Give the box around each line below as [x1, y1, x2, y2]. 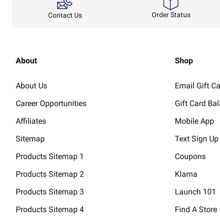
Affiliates [16, 116, 46, 126]
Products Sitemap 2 [16, 169, 84, 179]
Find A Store [175, 204, 217, 214]
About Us [16, 81, 47, 90]
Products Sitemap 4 [16, 204, 84, 214]
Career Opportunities [16, 98, 86, 108]
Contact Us [48, 11, 82, 19]
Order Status [151, 11, 191, 19]
